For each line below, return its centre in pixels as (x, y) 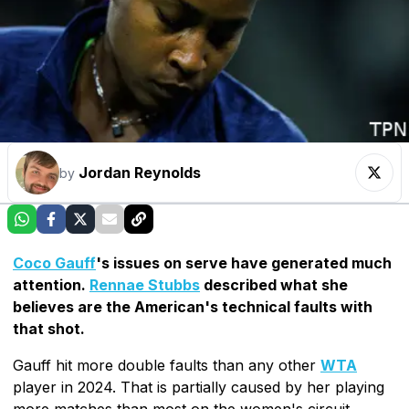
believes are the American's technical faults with (193, 306)
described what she (274, 284)
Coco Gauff (54, 262)
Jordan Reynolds (140, 172)
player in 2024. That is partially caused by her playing (199, 387)
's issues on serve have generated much (244, 262)
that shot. (49, 328)
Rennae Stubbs (145, 284)
